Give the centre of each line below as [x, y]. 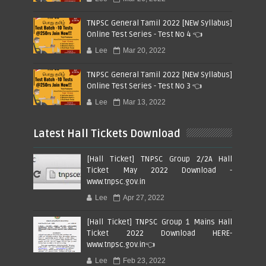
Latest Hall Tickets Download [107, 133]
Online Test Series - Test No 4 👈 [145, 34]
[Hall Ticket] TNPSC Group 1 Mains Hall [160, 222]
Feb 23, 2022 [145, 260]
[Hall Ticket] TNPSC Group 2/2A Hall [160, 159]
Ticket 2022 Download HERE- [160, 233]
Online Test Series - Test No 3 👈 [145, 86]
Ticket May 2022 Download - [160, 170]
